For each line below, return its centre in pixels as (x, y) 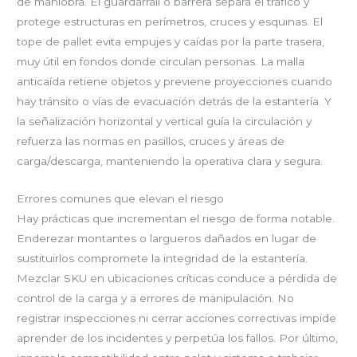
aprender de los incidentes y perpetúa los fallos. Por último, (178, 338)
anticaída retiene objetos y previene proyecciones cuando (175, 82)
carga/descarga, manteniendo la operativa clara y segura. (170, 161)
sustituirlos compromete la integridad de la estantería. (163, 259)
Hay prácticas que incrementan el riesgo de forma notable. (176, 219)
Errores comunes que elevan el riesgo (121, 199)
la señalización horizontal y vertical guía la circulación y (165, 122)
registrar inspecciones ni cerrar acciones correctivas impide (177, 318)
